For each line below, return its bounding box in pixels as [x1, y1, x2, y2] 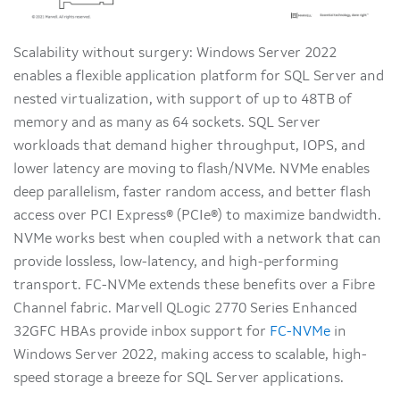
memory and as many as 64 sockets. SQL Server [13, 116, 321, 131]
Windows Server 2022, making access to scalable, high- [13, 348, 367, 363]
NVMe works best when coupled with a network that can [13, 232, 381, 247]
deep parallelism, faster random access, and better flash [13, 186, 371, 201]
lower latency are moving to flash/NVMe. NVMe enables [13, 162, 370, 178]
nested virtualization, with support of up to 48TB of [13, 93, 352, 108]
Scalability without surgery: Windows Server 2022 [13, 46, 337, 62]
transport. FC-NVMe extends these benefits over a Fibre [13, 279, 375, 294]
